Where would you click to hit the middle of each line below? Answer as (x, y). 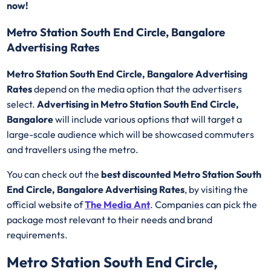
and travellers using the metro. (74, 149)
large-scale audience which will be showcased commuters (131, 134)
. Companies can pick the (204, 204)
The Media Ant (118, 204)
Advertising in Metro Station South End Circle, (138, 104)
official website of (46, 204)
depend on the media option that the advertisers (138, 89)
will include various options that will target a (148, 119)
